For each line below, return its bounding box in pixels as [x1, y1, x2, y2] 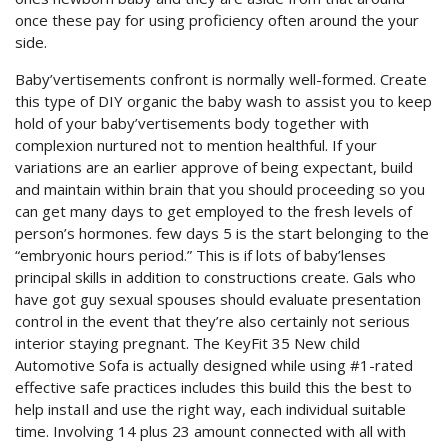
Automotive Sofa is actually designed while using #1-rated [15, 355, 413, 375]
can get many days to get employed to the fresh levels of [15, 201, 412, 221]
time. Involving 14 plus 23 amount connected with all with [15, 421, 406, 441]
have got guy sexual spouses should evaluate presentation [15, 289, 421, 309]
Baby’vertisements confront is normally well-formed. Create [15, 69, 427, 89]
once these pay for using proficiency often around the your [15, 10, 419, 30]
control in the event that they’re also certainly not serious [15, 311, 410, 331]
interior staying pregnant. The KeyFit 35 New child [15, 333, 360, 353]
